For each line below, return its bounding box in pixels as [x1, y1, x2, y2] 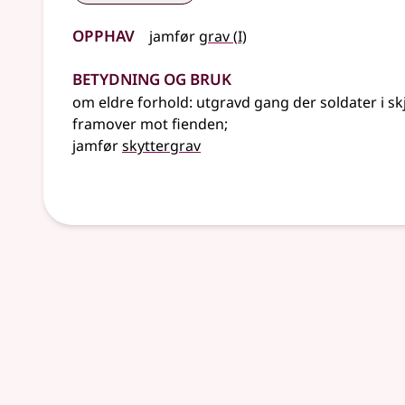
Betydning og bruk [72, 61, 231, 91]
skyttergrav [122, 136, 201, 155]
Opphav [72, 18, 135, 48]
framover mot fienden [72, 114, 224, 134]
